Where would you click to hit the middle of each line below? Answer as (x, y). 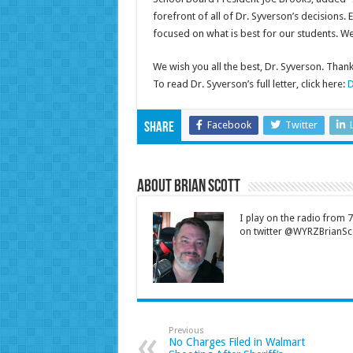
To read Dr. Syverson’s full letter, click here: (250, 84)
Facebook (229, 124)
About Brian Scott (188, 187)
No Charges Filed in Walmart (236, 342)
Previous (186, 330)
